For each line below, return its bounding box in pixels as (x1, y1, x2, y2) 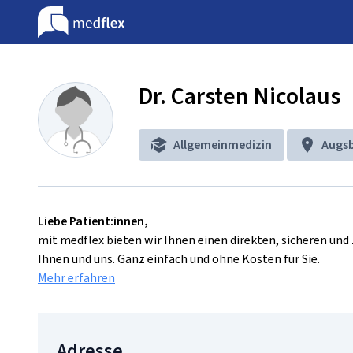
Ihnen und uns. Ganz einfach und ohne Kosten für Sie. (38, 251, 320, 267)
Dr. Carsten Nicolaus (139, 80, 340, 112)
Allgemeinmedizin (173, 136, 272, 153)
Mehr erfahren (38, 269, 115, 286)
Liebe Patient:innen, (38, 213, 148, 229)
